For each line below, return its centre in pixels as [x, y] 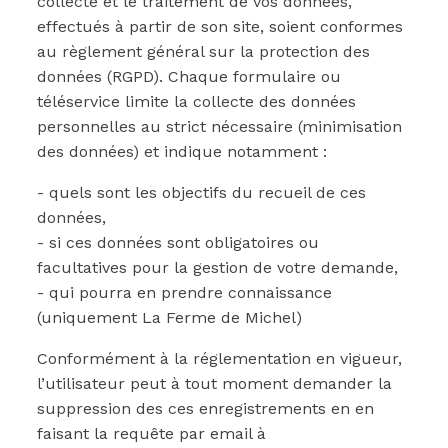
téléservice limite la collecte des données [196, 101]
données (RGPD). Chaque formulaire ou [189, 76]
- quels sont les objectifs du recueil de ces [201, 192]
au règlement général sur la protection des [203, 51]
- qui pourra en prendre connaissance [184, 292]
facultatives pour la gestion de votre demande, [217, 267]
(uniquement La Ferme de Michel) [169, 317]
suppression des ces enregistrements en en [205, 408]
